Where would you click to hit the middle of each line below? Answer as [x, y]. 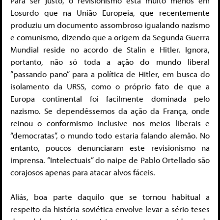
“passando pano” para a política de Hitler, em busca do [110, 74]
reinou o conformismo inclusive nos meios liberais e [110, 123]
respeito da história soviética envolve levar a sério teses [110, 209]
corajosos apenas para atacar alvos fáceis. [83, 172]
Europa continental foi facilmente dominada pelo [110, 98]
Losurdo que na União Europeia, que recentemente [110, 12]
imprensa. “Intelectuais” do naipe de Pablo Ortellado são [110, 160]
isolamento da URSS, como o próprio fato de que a [110, 86]
